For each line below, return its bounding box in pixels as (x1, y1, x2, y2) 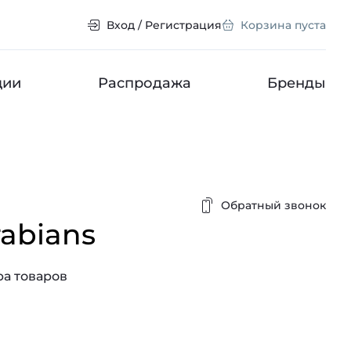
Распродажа (97, 74, 191, 92)
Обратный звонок (221, 198, 326, 212)
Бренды (266, 74, 326, 92)
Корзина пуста (241, 18, 326, 32)
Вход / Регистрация (107, 18, 222, 32)
